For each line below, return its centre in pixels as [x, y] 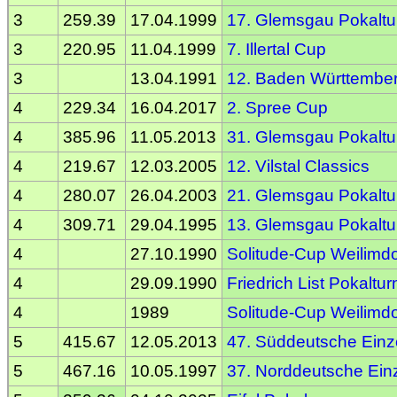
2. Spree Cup [277, 107]
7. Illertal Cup [276, 49]
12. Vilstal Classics [298, 166]
